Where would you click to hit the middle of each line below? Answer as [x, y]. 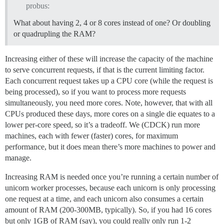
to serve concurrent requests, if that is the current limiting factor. [105, 70]
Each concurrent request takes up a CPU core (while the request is [109, 81]
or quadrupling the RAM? [54, 34]
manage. [18, 158]
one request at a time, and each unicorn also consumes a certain [104, 199]
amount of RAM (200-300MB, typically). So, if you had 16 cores [108, 210]
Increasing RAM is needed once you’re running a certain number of [112, 177]
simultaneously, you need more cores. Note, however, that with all [109, 103]
